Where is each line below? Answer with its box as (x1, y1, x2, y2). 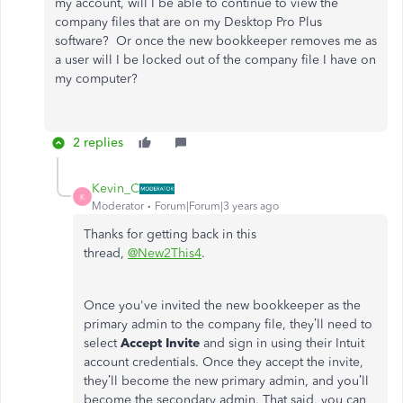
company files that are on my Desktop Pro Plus (55, 14, 322, 30)
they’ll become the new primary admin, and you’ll (84, 373, 369, 389)
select (84, 336, 121, 351)
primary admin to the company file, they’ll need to (84, 317, 372, 332)
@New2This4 (128, 246, 201, 261)
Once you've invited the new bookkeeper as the (84, 298, 361, 313)
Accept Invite (121, 336, 203, 351)
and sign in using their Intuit (203, 336, 364, 351)
